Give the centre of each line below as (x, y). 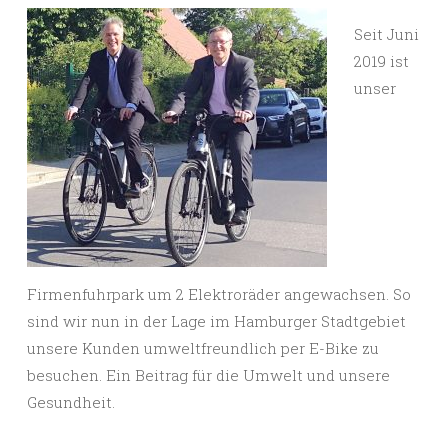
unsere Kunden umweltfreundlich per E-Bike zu (203, 348)
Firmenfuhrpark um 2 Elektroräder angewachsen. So (219, 294)
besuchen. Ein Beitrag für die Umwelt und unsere (208, 375)
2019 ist (381, 61)
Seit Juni (386, 34)
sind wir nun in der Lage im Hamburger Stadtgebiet (216, 321)
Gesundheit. (71, 402)
